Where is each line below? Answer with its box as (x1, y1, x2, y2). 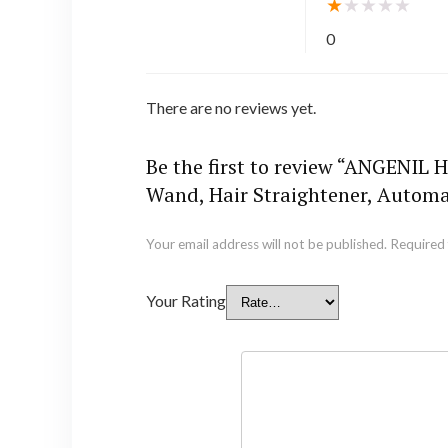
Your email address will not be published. (145, 236, 387, 253)
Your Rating (145, 291, 226, 311)
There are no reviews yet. (145, 98, 316, 118)
